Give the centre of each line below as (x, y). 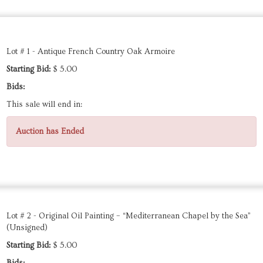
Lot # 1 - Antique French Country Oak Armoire (91, 52)
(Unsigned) (27, 228)
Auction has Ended (50, 131)
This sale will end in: (44, 104)
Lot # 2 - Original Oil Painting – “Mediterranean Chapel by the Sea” (129, 216)
